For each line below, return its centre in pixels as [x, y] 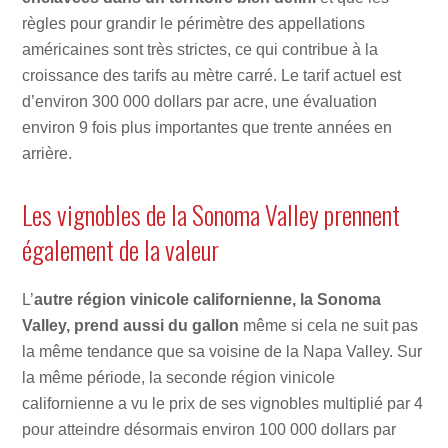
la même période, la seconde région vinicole [179, 378]
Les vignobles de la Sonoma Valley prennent [211, 214]
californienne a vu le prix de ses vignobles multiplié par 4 [223, 404]
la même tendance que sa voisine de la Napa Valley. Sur [222, 352]
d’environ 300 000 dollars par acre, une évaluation [200, 102]
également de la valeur [121, 249]
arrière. [47, 154]
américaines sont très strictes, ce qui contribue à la [200, 50]
